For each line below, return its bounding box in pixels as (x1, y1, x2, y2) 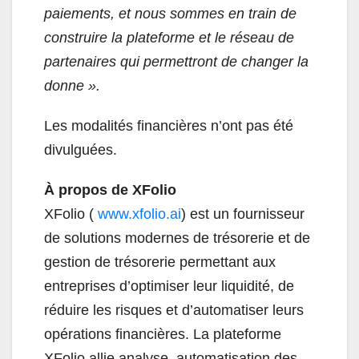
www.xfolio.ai (98, 206, 181, 223)
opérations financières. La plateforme (44, 326, 281, 343)
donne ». (44, 78, 100, 95)
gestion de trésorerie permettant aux (44, 254, 276, 271)
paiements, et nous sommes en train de (44, 6, 296, 22)
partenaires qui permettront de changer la (44, 54, 309, 71)
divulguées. (44, 142, 117, 159)
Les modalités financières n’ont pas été (44, 118, 293, 135)
